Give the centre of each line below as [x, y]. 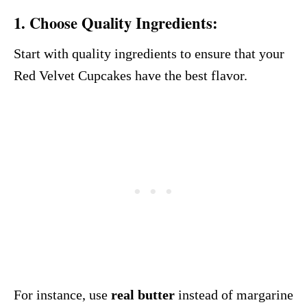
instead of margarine [234, 295]
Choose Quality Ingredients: [124, 23]
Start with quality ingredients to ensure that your [149, 53]
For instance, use [61, 295]
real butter [141, 295]
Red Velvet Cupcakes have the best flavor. [131, 75]
